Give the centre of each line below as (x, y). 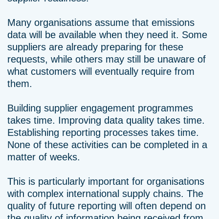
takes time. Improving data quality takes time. (106, 120)
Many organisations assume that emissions (101, 22)
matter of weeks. (44, 157)
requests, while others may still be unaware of (107, 59)
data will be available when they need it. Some (107, 35)
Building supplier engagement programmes (100, 108)
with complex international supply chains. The (105, 194)
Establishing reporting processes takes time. (103, 132)
